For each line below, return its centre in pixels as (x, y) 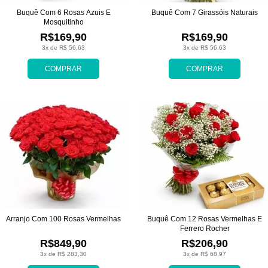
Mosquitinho (63, 22)
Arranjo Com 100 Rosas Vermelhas (63, 219)
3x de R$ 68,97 (205, 254)
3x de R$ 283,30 (63, 254)
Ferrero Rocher (205, 228)
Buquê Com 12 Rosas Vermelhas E (205, 219)
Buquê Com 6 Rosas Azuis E (63, 13)
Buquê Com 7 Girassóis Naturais (205, 13)
